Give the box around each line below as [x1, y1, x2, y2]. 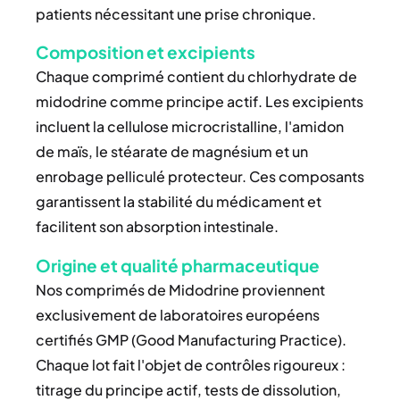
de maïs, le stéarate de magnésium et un [36, 142, 308, 162]
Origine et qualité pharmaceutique [36, 254, 320, 276]
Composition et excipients [36, 41, 255, 63]
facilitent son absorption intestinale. [36, 217, 279, 237]
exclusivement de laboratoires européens [36, 304, 320, 324]
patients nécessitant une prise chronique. [36, 4, 316, 23]
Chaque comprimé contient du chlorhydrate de [36, 67, 357, 87]
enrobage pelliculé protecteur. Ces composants [36, 167, 364, 187]
